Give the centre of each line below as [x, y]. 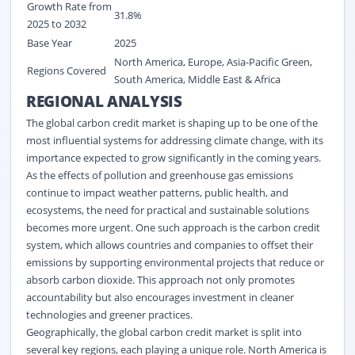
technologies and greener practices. [109, 314]
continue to [54, 192]
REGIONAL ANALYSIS [104, 101]
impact [99, 192]
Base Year [49, 42]
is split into [275, 332]
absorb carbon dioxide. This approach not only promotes [160, 279]
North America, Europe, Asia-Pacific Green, [213, 61]
